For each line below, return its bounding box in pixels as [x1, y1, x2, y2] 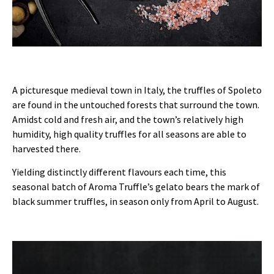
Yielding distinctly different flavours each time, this [12, 166, 226, 179]
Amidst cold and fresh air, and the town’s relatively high [12, 113, 243, 126]
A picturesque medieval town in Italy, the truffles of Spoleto [12, 84, 262, 97]
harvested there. [12, 143, 81, 155]
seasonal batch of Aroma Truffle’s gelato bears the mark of [12, 180, 260, 193]
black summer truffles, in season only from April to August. [12, 195, 259, 208]
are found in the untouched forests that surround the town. [12, 98, 259, 111]
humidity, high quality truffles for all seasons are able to [12, 128, 246, 141]
